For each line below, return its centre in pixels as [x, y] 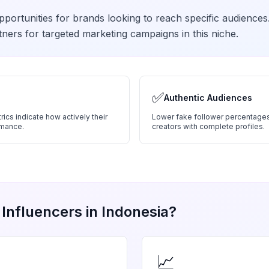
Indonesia [135, 212]
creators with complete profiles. [208, 126]
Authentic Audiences [208, 98]
